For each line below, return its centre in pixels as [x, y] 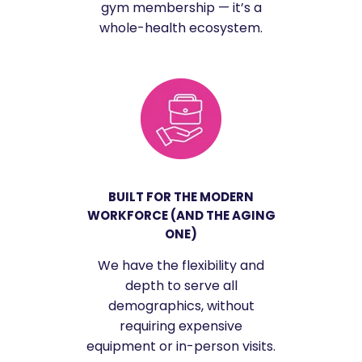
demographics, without [181, 305]
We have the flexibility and [181, 265]
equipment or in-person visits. [181, 346]
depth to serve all [181, 285]
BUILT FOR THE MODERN [181, 196]
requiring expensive [181, 326]
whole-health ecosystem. [181, 27]
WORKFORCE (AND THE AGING [181, 215]
